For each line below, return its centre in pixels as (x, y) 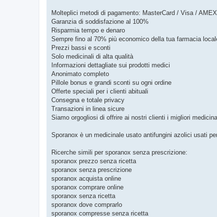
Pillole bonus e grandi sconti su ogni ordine (111, 82)
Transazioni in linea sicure (88, 108)
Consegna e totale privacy (88, 100)
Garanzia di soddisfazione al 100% (100, 21)
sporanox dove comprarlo (87, 204)
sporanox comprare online (87, 187)
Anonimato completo (80, 74)
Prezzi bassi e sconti (81, 47)
